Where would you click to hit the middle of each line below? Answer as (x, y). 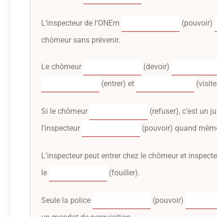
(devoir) (156, 66)
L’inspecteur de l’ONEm (81, 23)
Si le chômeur (65, 111)
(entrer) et (118, 83)
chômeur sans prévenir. (81, 40)
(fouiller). (124, 172)
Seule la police (67, 200)
